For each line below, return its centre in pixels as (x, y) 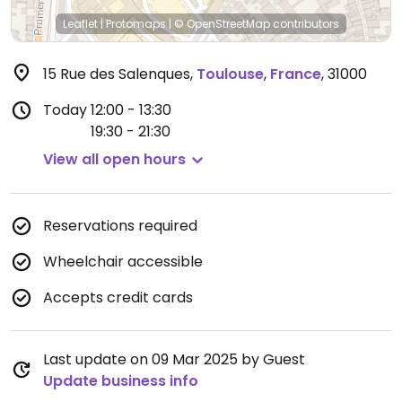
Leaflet (80, 24)
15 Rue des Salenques (117, 74)
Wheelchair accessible (123, 262)
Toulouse (230, 74)
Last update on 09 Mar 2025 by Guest (174, 359)
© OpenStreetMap (222, 24)
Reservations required (120, 226)
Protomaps (136, 24)
